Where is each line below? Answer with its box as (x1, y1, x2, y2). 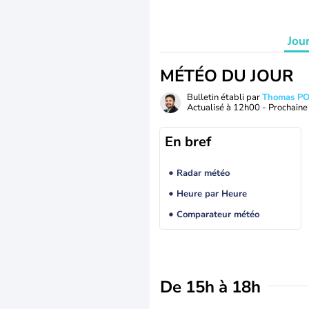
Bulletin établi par (187, 91, 262, 103)
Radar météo (176, 167, 230, 180)
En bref (165, 132, 211, 151)
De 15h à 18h (160, 276, 261, 298)
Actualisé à (187, 101, 233, 114)
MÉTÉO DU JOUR (160, 65, 293, 87)
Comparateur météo (176, 208, 259, 221)
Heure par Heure (176, 188, 247, 201)
